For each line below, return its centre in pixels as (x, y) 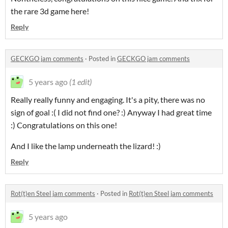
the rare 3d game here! (50, 11)
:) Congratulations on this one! (64, 125)
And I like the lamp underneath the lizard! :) (86, 146)
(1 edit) (80, 82)
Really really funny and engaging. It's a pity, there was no (108, 100)
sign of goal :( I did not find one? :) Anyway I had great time (111, 112)
